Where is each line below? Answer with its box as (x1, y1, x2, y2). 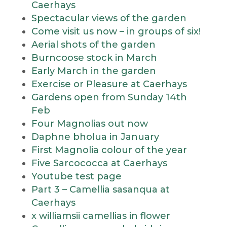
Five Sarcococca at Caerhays (31, 158, 167, 169)
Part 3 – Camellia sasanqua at (31, 184, 170, 195)
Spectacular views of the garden (31, 13, 186, 24)
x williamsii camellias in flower (31, 210, 170, 221)
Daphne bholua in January (31, 131, 159, 142)
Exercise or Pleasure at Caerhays (31, 79, 187, 90)
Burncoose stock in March (31, 52, 157, 63)
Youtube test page (31, 171, 122, 182)
